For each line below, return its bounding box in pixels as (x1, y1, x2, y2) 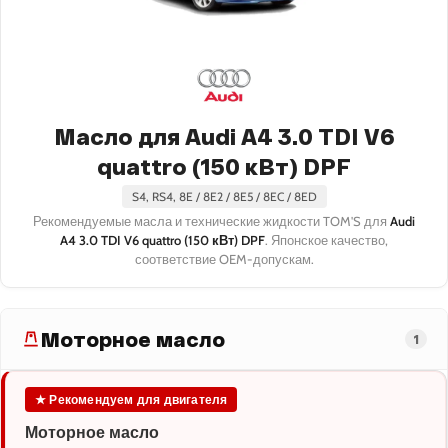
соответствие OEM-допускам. (134, 251, 314, 268)
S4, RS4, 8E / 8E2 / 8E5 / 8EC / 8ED (131, 189, 317, 205)
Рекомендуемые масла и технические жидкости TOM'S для (33, 213, 390, 230)
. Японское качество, (265, 232, 388, 249)
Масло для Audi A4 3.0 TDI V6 (53, 123, 395, 150)
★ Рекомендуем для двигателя (35, 392, 228, 408)
